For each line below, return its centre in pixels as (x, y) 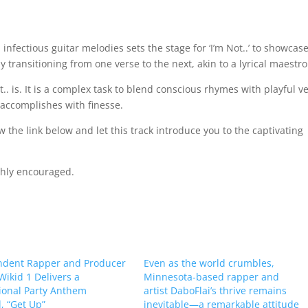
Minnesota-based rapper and (211, 277)
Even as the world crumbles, (209, 263)
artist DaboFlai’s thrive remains (215, 290)
